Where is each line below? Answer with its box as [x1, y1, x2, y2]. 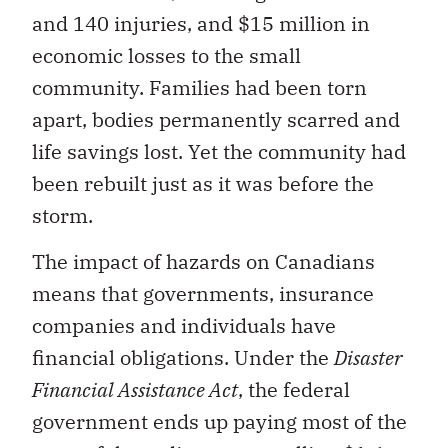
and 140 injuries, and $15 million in [32, 9, 370, 37]
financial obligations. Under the [32, 344, 334, 372]
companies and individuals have [32, 312, 336, 340]
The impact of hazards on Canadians [32, 248, 375, 276]
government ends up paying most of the [32, 408, 407, 436]
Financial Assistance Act [32, 376, 238, 404]
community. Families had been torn [32, 73, 367, 101]
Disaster [334, 344, 403, 372]
